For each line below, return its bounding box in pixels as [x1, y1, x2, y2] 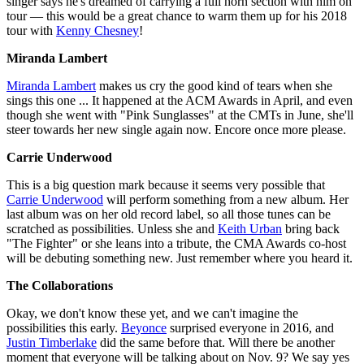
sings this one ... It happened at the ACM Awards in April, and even [6, 93, 353, 107]
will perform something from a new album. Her [103, 192, 349, 206]
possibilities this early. [6, 320, 121, 335]
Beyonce [121, 320, 167, 335]
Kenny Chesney [56, 23, 139, 37]
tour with [6, 23, 56, 37]
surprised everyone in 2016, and [167, 320, 334, 335]
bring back [282, 221, 340, 236]
